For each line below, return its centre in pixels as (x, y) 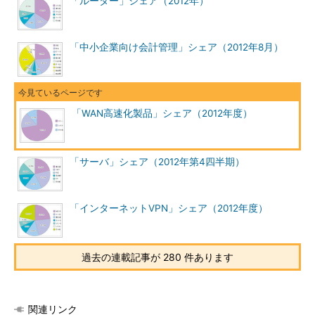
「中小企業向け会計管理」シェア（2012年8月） (176, 47)
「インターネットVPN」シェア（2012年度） (169, 208)
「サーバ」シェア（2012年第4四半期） (157, 162)
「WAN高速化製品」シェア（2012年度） (162, 113)
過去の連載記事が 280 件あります (157, 257)
